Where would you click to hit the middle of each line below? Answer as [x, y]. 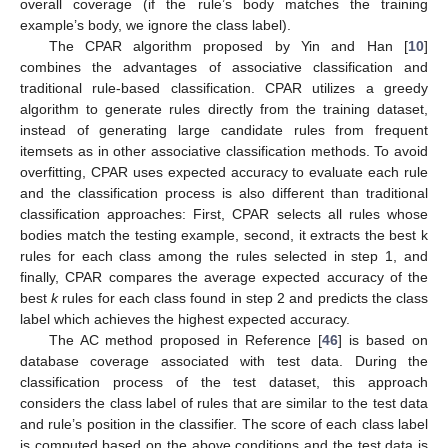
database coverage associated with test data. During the [224, 361]
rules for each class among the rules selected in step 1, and [224, 256]
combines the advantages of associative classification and [224, 67]
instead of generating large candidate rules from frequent [224, 130]
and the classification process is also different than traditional [224, 193]
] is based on [383, 340]
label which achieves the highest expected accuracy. [185, 319]
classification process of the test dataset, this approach [224, 382]
